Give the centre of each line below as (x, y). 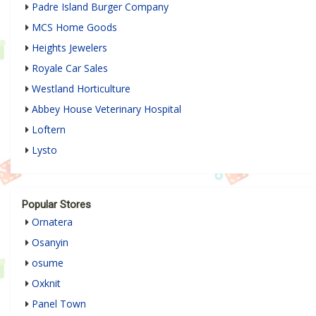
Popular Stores (56, 204)
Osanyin (50, 242)
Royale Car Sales (70, 68)
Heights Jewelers (69, 47)
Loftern (49, 129)
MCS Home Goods (74, 27)
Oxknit (46, 283)
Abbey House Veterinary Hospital (107, 109)
